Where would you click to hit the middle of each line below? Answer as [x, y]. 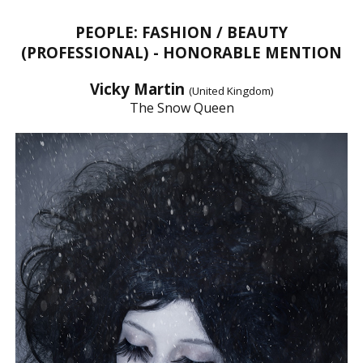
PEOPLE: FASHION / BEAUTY [181, 32]
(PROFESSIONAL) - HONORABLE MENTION [181, 52]
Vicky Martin [139, 88]
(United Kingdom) [231, 90]
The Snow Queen [181, 107]
